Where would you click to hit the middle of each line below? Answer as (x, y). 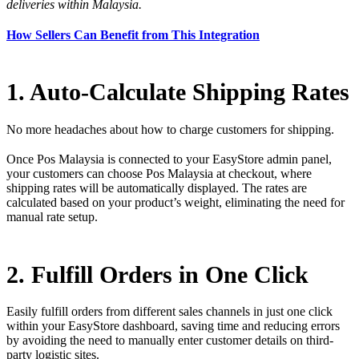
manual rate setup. (52, 216)
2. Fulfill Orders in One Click (157, 274)
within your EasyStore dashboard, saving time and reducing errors (173, 325)
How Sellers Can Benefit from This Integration (133, 34)
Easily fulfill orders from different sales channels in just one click (169, 311)
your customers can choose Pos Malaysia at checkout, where (159, 173)
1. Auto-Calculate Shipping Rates (178, 92)
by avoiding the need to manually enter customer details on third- (170, 340)
